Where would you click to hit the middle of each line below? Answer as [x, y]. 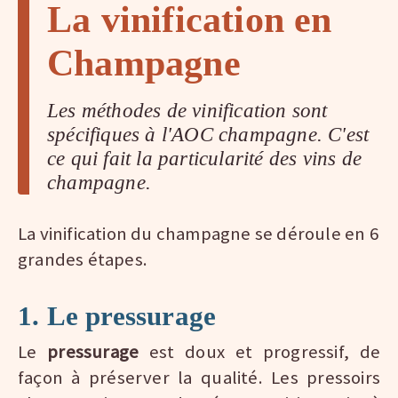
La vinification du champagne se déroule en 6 [198, 234]
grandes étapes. [83, 260]
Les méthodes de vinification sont [187, 111]
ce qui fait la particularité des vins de [205, 159]
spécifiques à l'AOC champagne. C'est [208, 135]
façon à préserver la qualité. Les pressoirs [199, 378]
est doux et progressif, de [265, 352]
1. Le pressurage [117, 316]
